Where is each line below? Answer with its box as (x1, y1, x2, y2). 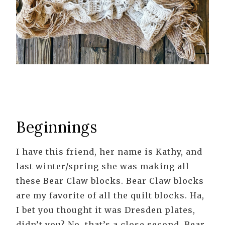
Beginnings (16, 118, 97, 137)
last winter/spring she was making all (16, 161, 189, 172)
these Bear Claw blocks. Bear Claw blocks (16, 176, 204, 186)
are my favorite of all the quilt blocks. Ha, (16, 190, 204, 201)
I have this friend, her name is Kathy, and (16, 147, 202, 157)
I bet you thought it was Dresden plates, (16, 205, 195, 215)
